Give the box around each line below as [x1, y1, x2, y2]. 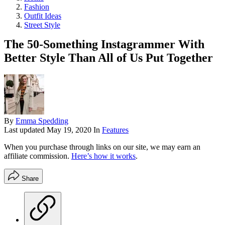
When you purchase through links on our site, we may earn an [4, 143, 200, 152]
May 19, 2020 [47, 126, 91, 135]
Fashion [24, 2, 49, 11]
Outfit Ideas [24, 11, 61, 20]
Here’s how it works [71, 152, 136, 161]
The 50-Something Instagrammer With [4, 37, 204, 51]
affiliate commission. [4, 152, 71, 161]
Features [102, 126, 129, 135]
